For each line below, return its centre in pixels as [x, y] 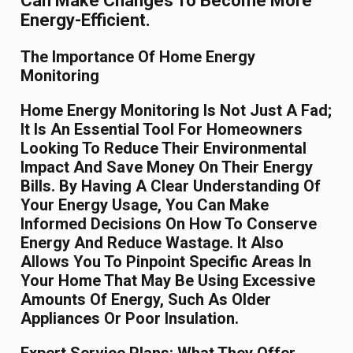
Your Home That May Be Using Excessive [168, 281]
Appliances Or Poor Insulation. [130, 319]
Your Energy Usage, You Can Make [145, 205]
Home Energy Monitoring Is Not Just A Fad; [176, 111]
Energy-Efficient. [86, 20]
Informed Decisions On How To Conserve [169, 224]
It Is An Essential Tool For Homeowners [162, 130]
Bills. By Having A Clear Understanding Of [171, 186]
